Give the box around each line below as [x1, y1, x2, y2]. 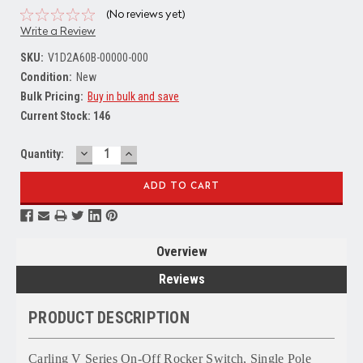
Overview [156, 243, 207, 259]
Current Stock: [20, 109, 93, 122]
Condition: [20, 70, 72, 83]
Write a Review [20, 25, 96, 37]
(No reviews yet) [105, 8, 186, 20]
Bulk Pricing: [20, 89, 83, 103]
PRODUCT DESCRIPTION [28, 307, 190, 327]
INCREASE [122, 143, 190, 161]
